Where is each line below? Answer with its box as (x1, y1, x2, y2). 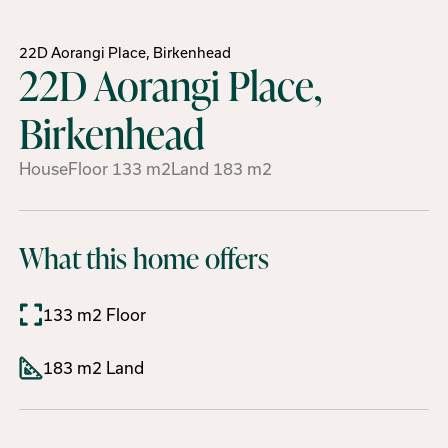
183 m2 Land (43, 358, 144, 377)
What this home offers (19, 238, 270, 276)
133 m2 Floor (43, 306, 146, 325)
